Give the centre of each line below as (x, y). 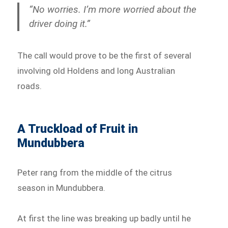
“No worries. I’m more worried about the (113, 9)
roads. (30, 86)
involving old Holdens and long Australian (96, 71)
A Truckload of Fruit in (78, 129)
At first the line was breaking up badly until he (104, 218)
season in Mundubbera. (62, 188)
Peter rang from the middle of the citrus (95, 173)
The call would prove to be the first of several (105, 56)
